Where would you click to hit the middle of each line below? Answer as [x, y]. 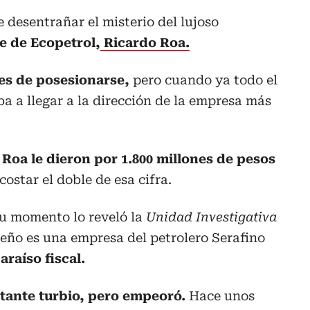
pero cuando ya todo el [205, 80]
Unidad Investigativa [210, 217]
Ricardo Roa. [145, 43]
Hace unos [222, 296]
